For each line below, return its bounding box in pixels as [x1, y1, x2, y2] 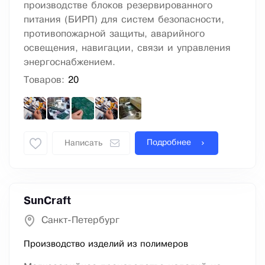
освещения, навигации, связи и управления [24, 44, 231, 53]
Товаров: [24, 76, 68, 85]
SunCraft [24, 196, 71, 206]
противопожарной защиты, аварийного [24, 30, 205, 39]
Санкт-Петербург [41, 216, 119, 225]
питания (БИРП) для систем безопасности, [24, 15, 224, 25]
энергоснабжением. [24, 58, 115, 67]
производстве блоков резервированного [24, 1, 212, 11]
